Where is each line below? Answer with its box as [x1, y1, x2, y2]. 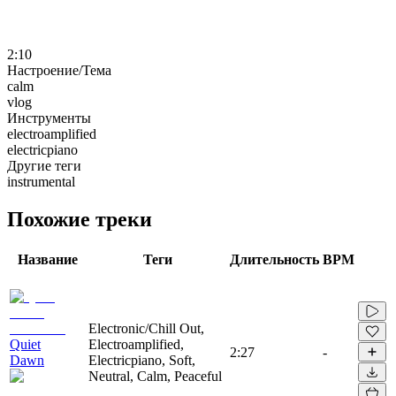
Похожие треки [7, 207, 152, 231]
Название [17, 251, 78, 267]
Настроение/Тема [7, 62, 111, 78]
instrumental [7, 173, 75, 189]
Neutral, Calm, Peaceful [88, 368, 222, 384]
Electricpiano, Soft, [88, 352, 195, 368]
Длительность [230, 251, 319, 267]
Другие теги [7, 157, 81, 173]
